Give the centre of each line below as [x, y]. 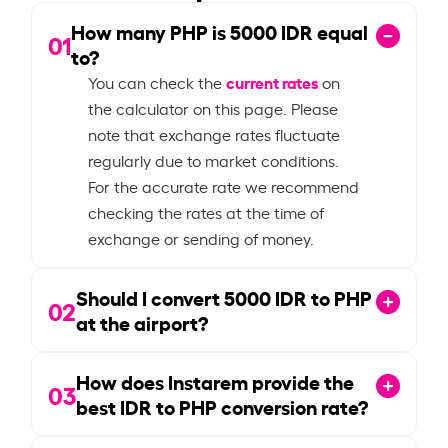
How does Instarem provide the [215, 380]
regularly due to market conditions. [214, 159]
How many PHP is [151, 30]
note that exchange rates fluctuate [214, 133]
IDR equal [323, 30]
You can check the [157, 81]
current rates [272, 81]
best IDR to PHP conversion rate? [222, 405]
